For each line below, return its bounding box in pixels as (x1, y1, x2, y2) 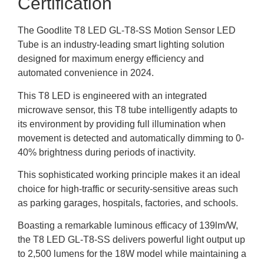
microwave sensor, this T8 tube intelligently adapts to (18, 104, 237, 115)
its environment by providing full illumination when (18, 118, 226, 129)
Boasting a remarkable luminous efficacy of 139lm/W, (18, 220, 238, 231)
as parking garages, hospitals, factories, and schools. (18, 198, 238, 209)
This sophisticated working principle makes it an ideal (18, 170, 240, 180)
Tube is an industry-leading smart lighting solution (18, 39, 225, 50)
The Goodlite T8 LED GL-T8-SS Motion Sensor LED (18, 25, 236, 36)
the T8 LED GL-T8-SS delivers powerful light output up (18, 235, 245, 245)
